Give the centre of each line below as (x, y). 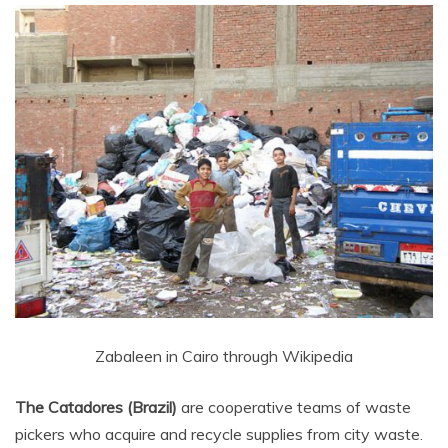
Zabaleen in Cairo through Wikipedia (224, 356)
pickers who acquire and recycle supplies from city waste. (219, 434)
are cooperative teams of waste (296, 407)
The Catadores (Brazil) (98, 407)
